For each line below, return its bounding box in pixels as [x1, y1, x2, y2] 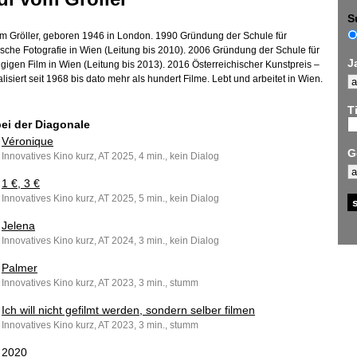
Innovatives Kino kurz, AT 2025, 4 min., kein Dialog [2, 151, 219, 162]
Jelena [2, 219, 35, 232]
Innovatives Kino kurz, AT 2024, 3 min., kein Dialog [2, 235, 219, 246]
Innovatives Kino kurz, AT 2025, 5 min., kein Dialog [2, 193, 219, 204]
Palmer [2, 261, 37, 274]
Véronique [2, 135, 53, 147]
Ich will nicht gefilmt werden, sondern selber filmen [2, 304, 255, 316]
